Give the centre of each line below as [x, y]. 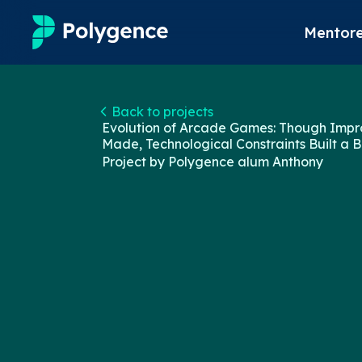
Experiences [67, 132]
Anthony [298, 162]
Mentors [52, 216]
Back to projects [162, 112]
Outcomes [60, 258]
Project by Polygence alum [187, 162]
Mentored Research [97, 90]
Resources [60, 300]
